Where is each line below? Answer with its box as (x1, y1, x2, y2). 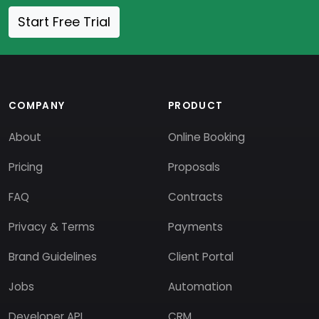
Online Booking (168, 130, 245, 145)
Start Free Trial (18, 13, 110, 31)
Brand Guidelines (9, 249, 97, 264)
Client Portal (168, 249, 234, 264)
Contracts (168, 189, 223, 204)
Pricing (9, 159, 43, 174)
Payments (168, 219, 223, 234)
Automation (168, 279, 232, 294)
